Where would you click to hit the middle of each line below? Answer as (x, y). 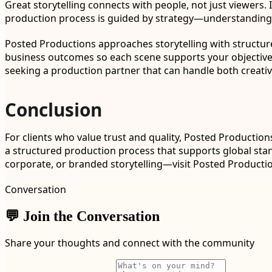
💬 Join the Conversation (82, 216)
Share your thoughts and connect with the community (130, 243)
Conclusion (53, 109)
